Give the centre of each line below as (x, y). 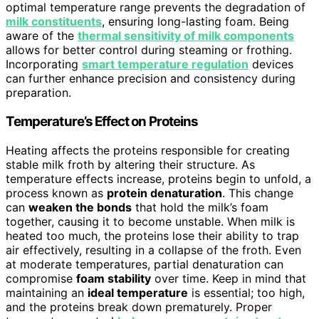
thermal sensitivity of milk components (186, 36)
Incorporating (44, 64)
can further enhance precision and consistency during (151, 79)
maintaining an (47, 292)
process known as (56, 193)
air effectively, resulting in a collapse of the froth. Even (153, 250)
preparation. (38, 93)
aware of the (42, 36)
